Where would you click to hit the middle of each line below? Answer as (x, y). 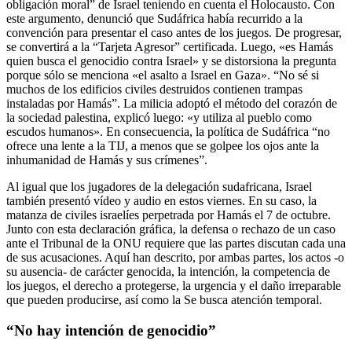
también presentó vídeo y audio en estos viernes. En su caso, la (161, 200)
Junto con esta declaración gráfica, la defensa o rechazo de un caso (171, 229)
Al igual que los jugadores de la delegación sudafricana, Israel (159, 186)
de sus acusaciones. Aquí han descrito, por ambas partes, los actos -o (175, 257)
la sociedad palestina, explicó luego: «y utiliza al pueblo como (159, 117)
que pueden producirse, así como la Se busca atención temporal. (164, 299)
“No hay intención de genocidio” (111, 330)
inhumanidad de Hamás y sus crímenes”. (107, 159)
